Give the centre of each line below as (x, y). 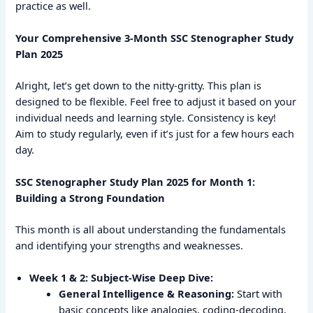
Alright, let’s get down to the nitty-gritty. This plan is (139, 85)
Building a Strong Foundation (90, 198)
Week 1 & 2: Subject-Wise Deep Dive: (122, 278)
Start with (259, 294)
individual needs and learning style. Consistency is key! (146, 117)
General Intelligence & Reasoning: (147, 294)
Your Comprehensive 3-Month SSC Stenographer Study (155, 37)
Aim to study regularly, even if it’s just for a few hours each (155, 133)
